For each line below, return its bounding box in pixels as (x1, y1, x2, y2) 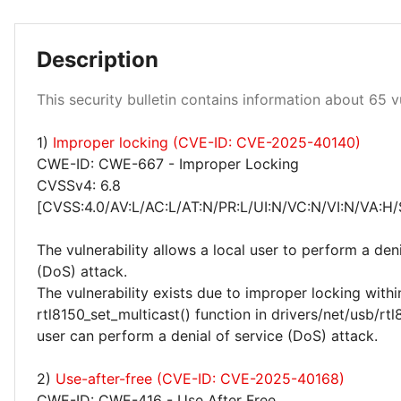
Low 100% (294, 62, 363, 80)
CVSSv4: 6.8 (37, 176, 121, 194)
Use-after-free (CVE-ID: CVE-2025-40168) (55, 370, 345, 388)
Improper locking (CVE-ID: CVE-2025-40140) (53, 133, 361, 151)
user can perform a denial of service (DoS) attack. (37, 327, 378, 345)
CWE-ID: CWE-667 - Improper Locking (37, 155, 299, 173)
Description (37, 47, 158, 73)
